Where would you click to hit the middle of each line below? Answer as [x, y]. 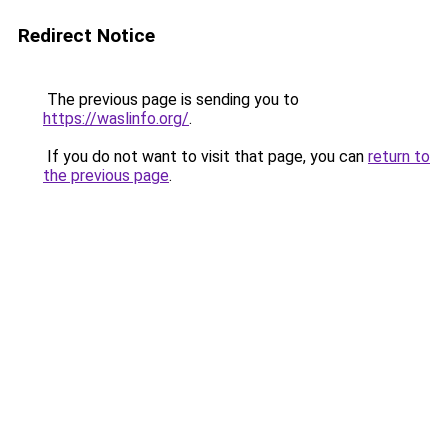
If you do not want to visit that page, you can [205, 156]
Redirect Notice [86, 35]
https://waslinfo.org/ [116, 118]
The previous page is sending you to [171, 99]
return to [399, 156]
